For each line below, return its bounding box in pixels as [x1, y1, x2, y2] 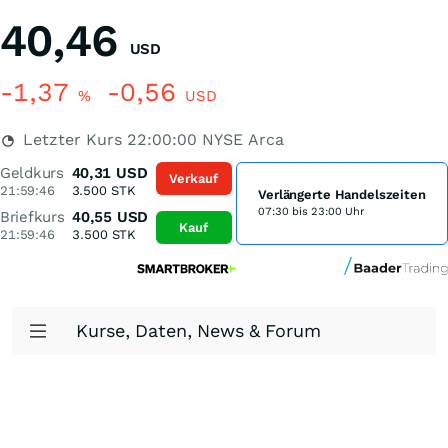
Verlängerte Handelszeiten [258, 187, 426, 202]
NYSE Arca [197, 130, 284, 149]
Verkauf [169, 170, 219, 186]
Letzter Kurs [18, 130, 127, 149]
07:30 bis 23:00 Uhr [258, 205, 365, 218]
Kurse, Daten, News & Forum [76, 320, 321, 341]
